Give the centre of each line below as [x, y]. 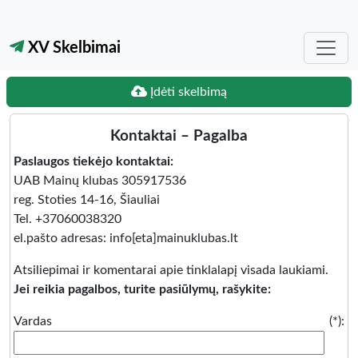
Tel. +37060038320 [68, 219]
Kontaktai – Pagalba [179, 136]
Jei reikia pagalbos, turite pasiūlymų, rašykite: [142, 289]
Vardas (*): [179, 321]
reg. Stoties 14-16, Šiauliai [87, 200]
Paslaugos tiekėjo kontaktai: [93, 161]
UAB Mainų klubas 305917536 [100, 181]
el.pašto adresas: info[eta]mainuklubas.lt [126, 238]
